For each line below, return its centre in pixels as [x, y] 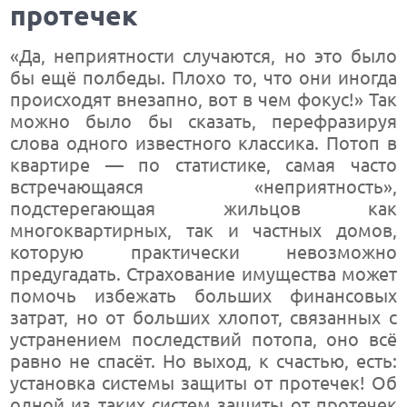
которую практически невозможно [203, 252]
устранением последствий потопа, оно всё [203, 339]
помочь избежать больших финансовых [203, 296]
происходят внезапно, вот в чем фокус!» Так [203, 99]
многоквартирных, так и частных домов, [203, 230]
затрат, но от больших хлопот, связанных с [203, 318]
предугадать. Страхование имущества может [203, 274]
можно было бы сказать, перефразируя [203, 121]
